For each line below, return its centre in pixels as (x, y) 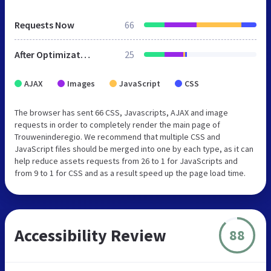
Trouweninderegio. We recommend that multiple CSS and (117, 136)
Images (81, 83)
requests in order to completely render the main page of (117, 124)
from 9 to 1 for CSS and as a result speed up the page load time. (130, 173)
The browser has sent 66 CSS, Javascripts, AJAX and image (121, 112)
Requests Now (44, 24)
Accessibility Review (90, 235)
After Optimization (85, 54)
